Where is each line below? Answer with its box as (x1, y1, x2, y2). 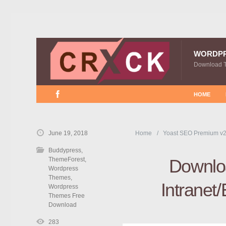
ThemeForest (48, 156, 85, 163)
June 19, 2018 (48, 130, 88, 137)
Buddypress (48, 147, 81, 154)
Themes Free (48, 192, 85, 199)
